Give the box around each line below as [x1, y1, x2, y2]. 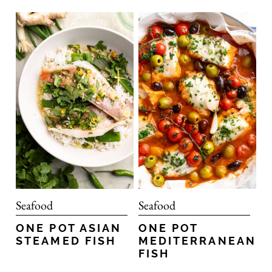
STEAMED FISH [16, 234, 116, 247]
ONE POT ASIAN [16, 221, 121, 234]
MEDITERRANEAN [138, 234, 256, 247]
